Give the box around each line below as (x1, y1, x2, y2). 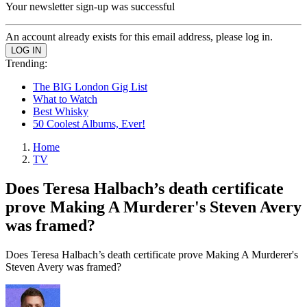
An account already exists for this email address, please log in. (5, 31, 273, 42)
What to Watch (33, 93, 97, 105)
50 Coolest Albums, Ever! (33, 118, 145, 130)
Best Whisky (33, 106, 88, 117)
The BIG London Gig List (33, 81, 147, 93)
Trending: (5, 58, 47, 69)
